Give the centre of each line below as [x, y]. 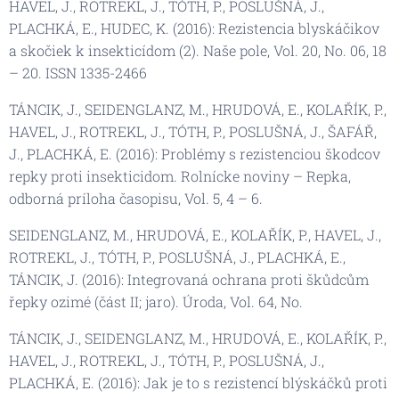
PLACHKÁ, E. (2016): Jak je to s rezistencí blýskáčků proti [198, 382]
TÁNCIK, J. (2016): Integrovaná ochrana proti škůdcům [189, 279]
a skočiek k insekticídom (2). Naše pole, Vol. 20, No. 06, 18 [198, 50]
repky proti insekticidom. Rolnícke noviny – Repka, [180, 175]
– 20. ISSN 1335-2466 [78, 72]
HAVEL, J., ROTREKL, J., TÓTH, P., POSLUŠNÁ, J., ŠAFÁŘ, [193, 131]
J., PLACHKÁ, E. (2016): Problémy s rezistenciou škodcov [195, 153]
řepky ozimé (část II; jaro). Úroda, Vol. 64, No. [156, 301]
